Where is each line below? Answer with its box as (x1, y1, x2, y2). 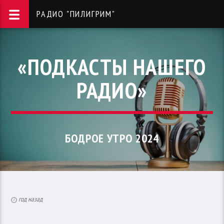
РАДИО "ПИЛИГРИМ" (36, 8, 115, 19)
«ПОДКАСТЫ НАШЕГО (17, 52, 206, 81)
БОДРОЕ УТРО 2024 (64, 130, 159, 145)
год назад (18, 194, 43, 204)
